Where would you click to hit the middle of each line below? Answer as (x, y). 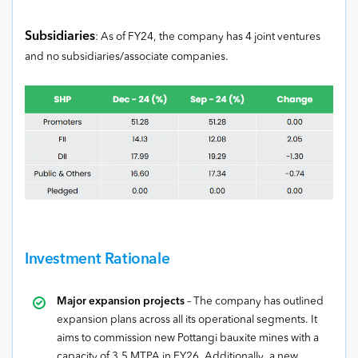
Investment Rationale (97, 260)
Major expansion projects (121, 302)
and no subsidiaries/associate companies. (127, 57)
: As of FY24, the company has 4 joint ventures (208, 37)
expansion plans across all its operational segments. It (187, 320)
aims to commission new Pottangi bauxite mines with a (188, 339)
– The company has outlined (254, 302)
